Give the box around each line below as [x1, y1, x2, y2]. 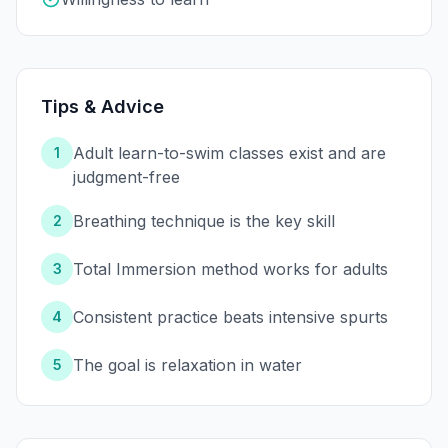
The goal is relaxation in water [73, 355, 302, 376]
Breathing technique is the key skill [73, 211, 335, 232]
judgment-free [73, 167, 180, 188]
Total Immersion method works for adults [73, 259, 388, 280]
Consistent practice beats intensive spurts [73, 307, 388, 328]
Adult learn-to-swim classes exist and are [73, 143, 386, 164]
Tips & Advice [41, 96, 164, 118]
